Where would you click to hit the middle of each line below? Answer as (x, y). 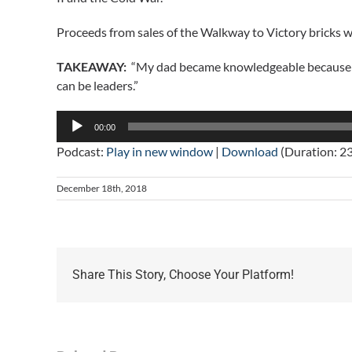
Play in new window (159, 152)
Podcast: (81, 152)
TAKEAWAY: (92, 67)
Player (73, 138)
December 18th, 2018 (102, 189)
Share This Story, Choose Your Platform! (183, 275)
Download (250, 152)
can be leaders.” (97, 86)
